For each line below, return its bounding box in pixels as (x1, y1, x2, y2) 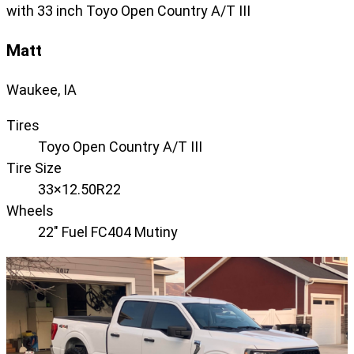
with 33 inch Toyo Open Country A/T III (6, 2, 250, 19)
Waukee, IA (6, 81, 77, 99)
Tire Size (6, 160, 62, 177)
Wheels (6, 202, 54, 220)
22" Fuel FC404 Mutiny (38, 224, 178, 241)
